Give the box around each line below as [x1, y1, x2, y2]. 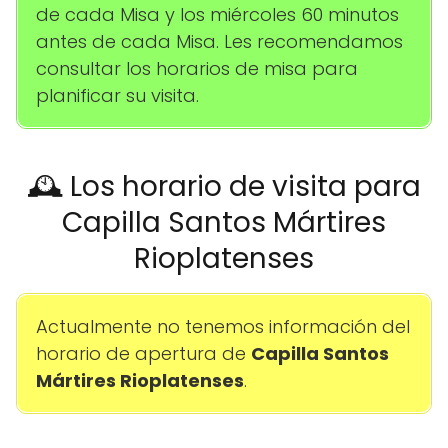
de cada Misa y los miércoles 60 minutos [36, 2, 399, 28]
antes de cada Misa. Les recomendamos [36, 29, 403, 55]
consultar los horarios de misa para [36, 56, 358, 82]
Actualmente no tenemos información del [36, 314, 410, 340]
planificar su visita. [36, 83, 199, 109]
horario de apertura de [36, 341, 251, 367]
